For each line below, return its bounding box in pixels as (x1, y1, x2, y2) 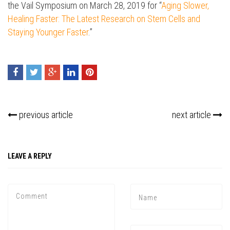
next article (172, 109, 213, 121)
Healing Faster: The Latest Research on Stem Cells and (8, 13, 200, 25)
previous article (17, 109, 73, 121)
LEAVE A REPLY (8, 152, 52, 161)
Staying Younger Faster (8, 27, 88, 38)
